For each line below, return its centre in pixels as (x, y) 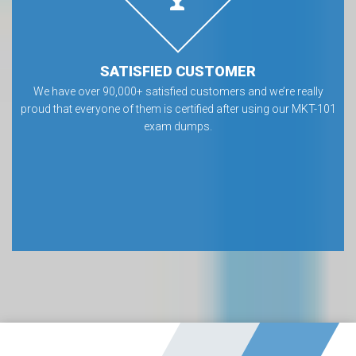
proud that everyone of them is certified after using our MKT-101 (178, 109)
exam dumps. (178, 126)
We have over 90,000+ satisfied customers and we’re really (178, 91)
